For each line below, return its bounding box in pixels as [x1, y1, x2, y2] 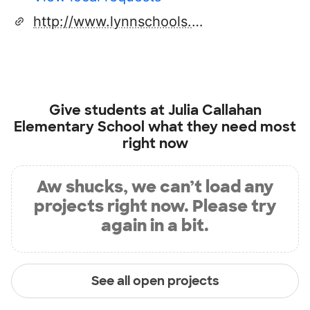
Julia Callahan [167, 101, 262, 120]
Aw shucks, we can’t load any [37, 176, 273, 198]
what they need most [145, 118, 296, 136]
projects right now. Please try [34, 195, 276, 217]
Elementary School [14, 118, 145, 136]
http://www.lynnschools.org [192, 13, 203, 30]
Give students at [48, 101, 168, 120]
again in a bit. [101, 215, 209, 237]
